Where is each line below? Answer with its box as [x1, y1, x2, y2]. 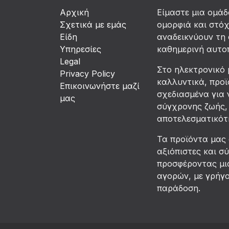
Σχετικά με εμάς [60, 19, 126, 30]
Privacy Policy [60, 68, 115, 79]
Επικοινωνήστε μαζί [60, 81, 140, 91]
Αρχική [60, 7, 89, 18]
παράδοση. [157, 183, 200, 194]
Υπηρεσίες [60, 44, 101, 55]
